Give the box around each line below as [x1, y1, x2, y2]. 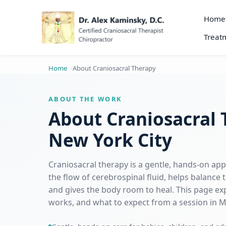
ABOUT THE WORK [48, 94, 123, 104]
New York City [48, 128, 172, 152]
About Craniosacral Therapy [73, 64, 156, 73]
